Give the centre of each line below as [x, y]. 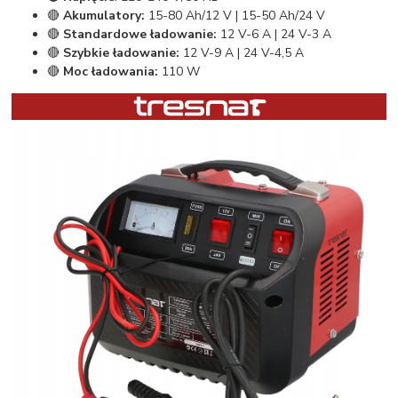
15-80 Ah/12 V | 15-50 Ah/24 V [235, 15]
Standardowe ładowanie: [140, 34]
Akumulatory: [104, 15]
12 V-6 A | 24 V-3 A [275, 34]
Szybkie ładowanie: [122, 52]
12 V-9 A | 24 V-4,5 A [242, 52]
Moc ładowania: [109, 71]
